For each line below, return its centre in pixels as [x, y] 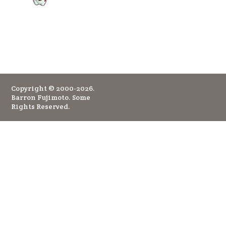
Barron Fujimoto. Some [50, 97]
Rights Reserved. [40, 106]
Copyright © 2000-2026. [53, 88]
